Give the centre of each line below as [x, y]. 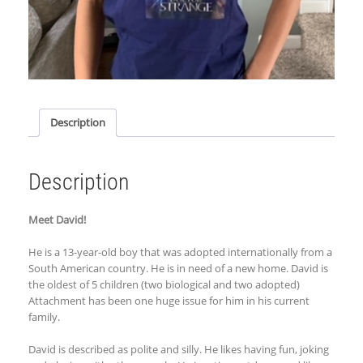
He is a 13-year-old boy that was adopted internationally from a [180, 252]
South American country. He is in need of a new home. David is [178, 268]
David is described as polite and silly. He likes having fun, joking [179, 349]
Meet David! [57, 219]
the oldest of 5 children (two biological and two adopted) [164, 284]
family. [44, 316]
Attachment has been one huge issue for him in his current [169, 300]
